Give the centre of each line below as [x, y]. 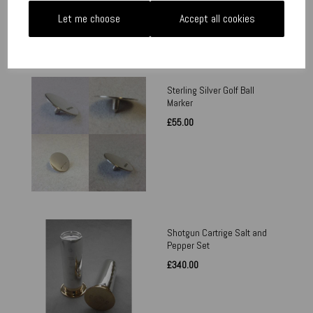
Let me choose [89, 18]
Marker [180, 103]
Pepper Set [188, 246]
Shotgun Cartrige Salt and [217, 233]
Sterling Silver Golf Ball [211, 90]
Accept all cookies [217, 18]
